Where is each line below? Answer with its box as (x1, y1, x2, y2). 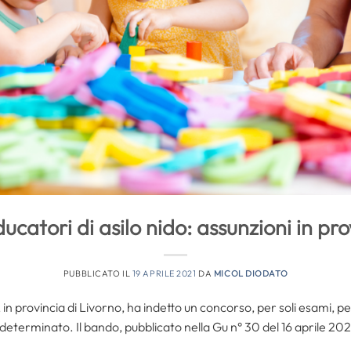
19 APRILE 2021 (132, 267, 197, 279)
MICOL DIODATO (213, 267, 288, 279)
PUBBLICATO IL (63, 267, 132, 279)
